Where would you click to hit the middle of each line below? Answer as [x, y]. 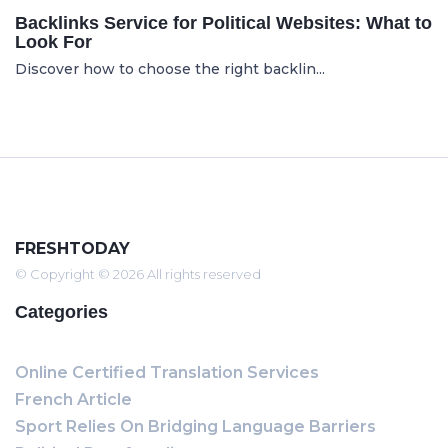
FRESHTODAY [72, 248]
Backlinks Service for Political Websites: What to [223, 23]
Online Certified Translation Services [167, 372]
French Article [73, 399]
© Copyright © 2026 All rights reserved [138, 274]
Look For [53, 42]
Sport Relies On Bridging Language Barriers [195, 426]
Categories [61, 312]
